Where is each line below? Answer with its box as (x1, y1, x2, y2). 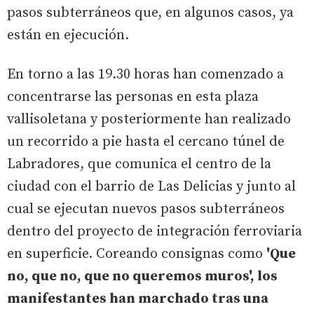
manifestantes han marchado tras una (7, 289, 268, 308)
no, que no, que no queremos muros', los (7, 267, 278, 285)
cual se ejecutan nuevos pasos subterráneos (7, 200, 285, 218)
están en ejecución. (7, 26, 129, 44)
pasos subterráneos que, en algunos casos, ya (7, 4, 294, 22)
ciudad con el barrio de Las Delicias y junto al (7, 177, 296, 196)
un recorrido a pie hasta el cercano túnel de (7, 132, 285, 151)
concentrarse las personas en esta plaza (7, 88, 259, 106)
